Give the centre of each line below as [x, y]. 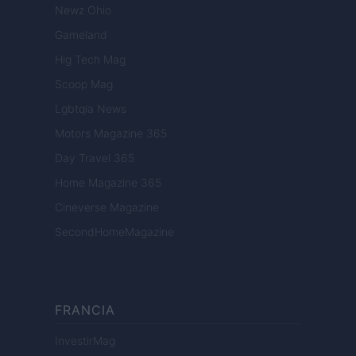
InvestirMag [85, 341]
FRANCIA [85, 310]
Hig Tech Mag [90, 60]
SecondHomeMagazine [114, 232]
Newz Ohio [83, 10]
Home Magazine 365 [108, 183]
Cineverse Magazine [107, 207]
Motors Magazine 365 [111, 133]
